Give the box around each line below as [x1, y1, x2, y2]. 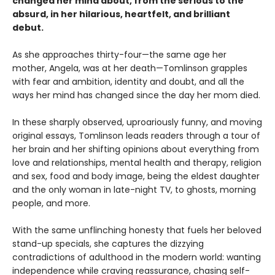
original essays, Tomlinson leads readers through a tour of [12, 130, 260, 142]
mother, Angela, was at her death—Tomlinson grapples [12, 62, 247, 75]
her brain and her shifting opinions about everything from [12, 143, 259, 156]
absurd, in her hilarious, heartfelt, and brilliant [12, 8, 230, 21]
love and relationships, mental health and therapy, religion [12, 157, 261, 169]
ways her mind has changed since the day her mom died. [12, 89, 260, 102]
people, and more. [12, 197, 90, 210]
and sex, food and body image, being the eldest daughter [12, 170, 260, 183]
